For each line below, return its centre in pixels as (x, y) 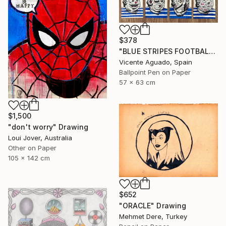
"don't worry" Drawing (48, 127)
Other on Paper (32, 148)
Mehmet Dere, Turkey (153, 216)
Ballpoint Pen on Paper (155, 72)
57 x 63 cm (137, 82)
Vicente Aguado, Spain (156, 62)
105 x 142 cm (29, 158)
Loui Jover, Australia (40, 137)
